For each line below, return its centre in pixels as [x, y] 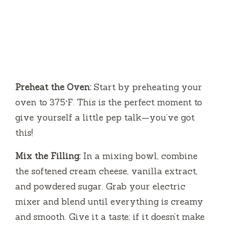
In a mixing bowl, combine [139, 156]
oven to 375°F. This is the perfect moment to [109, 103]
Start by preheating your [147, 87]
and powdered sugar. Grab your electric [100, 187]
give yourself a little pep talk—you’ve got [105, 118]
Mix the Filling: [48, 156]
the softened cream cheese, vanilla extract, [106, 172]
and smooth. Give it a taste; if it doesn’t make [110, 217]
